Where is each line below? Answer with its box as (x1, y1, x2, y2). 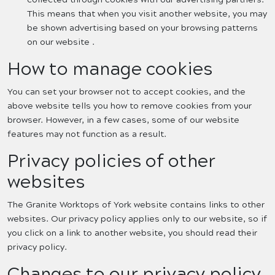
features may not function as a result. (7, 129, 166, 140)
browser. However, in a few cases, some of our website (7, 115, 239, 126)
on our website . (27, 37, 95, 48)
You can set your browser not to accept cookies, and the (7, 87, 246, 98)
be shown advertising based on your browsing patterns (27, 23, 258, 34)
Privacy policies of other (7, 150, 215, 172)
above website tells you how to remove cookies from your (7, 101, 252, 112)
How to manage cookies (7, 58, 212, 80)
